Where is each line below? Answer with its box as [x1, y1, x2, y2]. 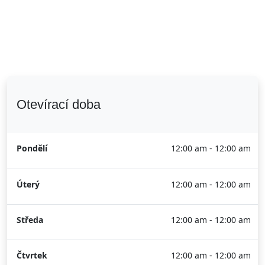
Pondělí [17, 143, 47, 154]
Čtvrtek [17, 250, 47, 261]
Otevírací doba [17, 97, 101, 112]
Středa [17, 214, 43, 225]
